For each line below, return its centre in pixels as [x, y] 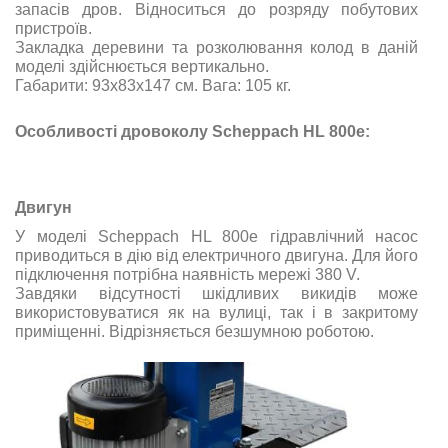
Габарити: [53, 85]
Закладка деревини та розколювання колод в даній [216, 47]
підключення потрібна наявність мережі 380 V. [187, 274]
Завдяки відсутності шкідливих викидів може [216, 293]
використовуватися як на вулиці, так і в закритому [216, 312]
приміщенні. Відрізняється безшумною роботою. [194, 331]
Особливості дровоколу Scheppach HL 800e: [192, 131]
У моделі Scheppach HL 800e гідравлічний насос [216, 236]
